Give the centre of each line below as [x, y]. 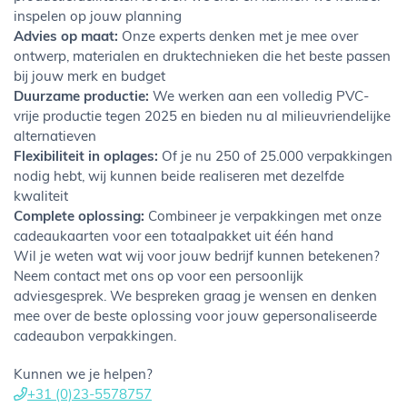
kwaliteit [41, 198]
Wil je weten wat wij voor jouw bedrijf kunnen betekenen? [197, 258]
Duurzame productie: [81, 98]
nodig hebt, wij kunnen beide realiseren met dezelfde [179, 178]
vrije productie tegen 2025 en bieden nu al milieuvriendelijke [202, 118]
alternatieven [55, 138]
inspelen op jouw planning [98, 18]
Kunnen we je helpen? [83, 376]
